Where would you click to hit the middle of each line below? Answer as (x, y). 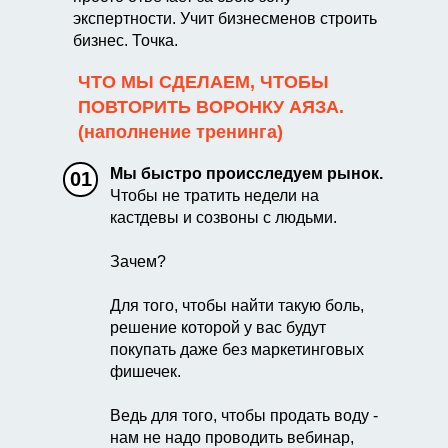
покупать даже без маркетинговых (237, 349)
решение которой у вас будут (218, 327)
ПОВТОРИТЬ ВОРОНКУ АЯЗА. (211, 107)
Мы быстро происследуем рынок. (246, 173)
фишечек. (145, 371)
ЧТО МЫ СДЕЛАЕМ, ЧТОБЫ (203, 82)
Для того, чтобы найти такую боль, (237, 305)
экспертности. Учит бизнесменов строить (225, 18)
